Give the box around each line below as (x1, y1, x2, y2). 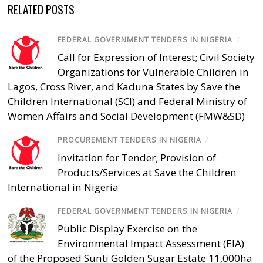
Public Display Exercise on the (58, 222, 198, 236)
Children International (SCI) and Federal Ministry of (8, 94, 248, 108)
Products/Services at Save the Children (58, 166, 237, 180)
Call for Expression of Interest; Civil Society (58, 50, 255, 64)
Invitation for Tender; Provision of (58, 151, 217, 165)
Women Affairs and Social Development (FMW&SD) (8, 109, 245, 123)
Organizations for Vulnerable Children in (58, 65, 249, 79)
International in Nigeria (8, 180, 119, 194)
